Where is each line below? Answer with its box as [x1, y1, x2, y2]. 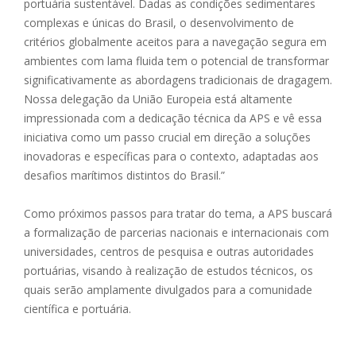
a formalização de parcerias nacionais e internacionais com [24, 225, 329, 241]
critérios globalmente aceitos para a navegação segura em [24, 34, 327, 50]
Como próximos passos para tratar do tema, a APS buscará [24, 206, 332, 222]
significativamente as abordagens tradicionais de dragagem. [24, 72, 332, 88]
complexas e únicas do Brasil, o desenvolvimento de [24, 15, 294, 31]
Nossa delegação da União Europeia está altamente [24, 91, 292, 107]
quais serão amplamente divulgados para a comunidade [24, 282, 312, 298]
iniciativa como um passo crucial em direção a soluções [24, 130, 311, 145]
